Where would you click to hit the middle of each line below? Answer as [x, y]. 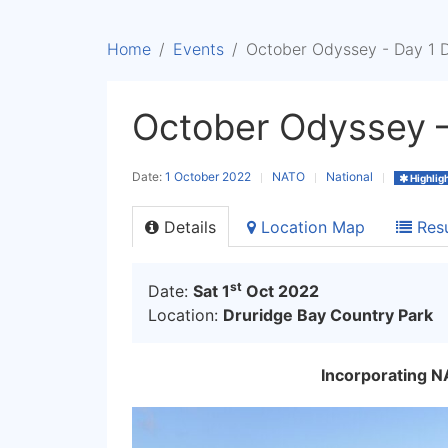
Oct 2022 [280, 291]
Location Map [310, 227]
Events [198, 49]
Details [187, 227]
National [349, 176]
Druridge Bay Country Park [328, 315]
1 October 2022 [208, 176]
